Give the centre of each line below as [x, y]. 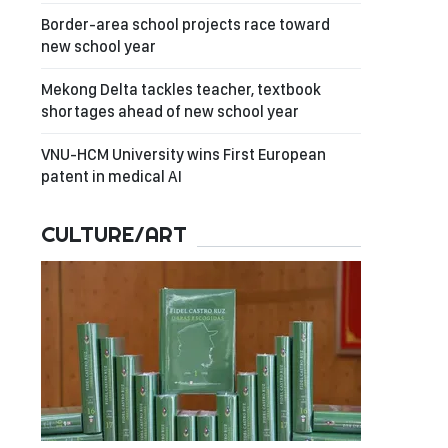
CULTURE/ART [114, 234]
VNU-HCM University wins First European [183, 154]
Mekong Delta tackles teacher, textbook [181, 89]
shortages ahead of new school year [170, 111]
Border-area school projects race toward [185, 24]
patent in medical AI [111, 176]
